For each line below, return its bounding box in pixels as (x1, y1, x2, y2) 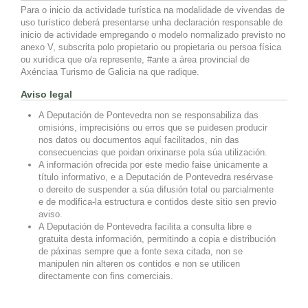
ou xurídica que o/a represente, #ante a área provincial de (21, 54, 250, 65)
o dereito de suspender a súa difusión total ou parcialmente (38, 184, 274, 195)
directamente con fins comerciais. (38, 270, 174, 281)
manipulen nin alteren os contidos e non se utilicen (38, 258, 241, 269)
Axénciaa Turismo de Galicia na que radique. (21, 66, 199, 77)
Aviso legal (21, 88, 72, 100)
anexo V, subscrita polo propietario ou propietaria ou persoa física (21, 41, 281, 52)
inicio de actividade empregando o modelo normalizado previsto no (21, 29, 285, 40)
